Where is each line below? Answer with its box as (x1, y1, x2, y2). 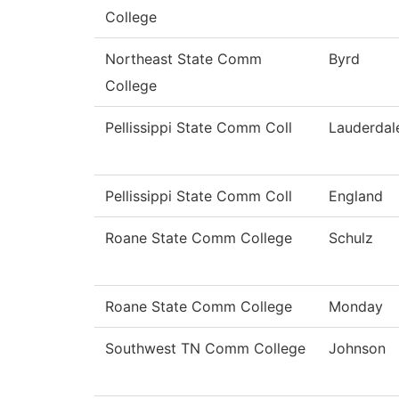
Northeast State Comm (105, 50, 262, 69)
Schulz (329, 229, 373, 248)
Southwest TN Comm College (105, 339, 305, 358)
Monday (329, 297, 383, 316)
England (329, 187, 383, 206)
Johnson (329, 339, 386, 358)
